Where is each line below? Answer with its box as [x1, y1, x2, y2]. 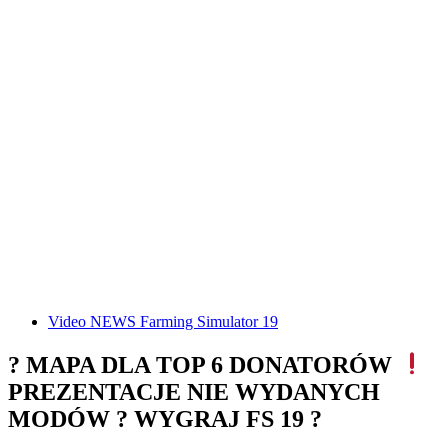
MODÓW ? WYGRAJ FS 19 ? [8, 405, 322, 432]
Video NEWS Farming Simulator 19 [48, 313, 278, 331]
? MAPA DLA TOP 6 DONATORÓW [8, 351, 398, 378]
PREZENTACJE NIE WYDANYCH [8, 378, 380, 405]
